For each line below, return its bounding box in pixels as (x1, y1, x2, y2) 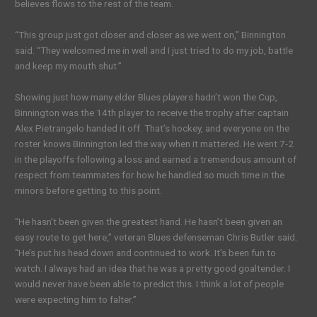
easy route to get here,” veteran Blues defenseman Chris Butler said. (15, 231, 298, 243)
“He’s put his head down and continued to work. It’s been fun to (15, 246, 277, 258)
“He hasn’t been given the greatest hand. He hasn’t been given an (15, 215, 283, 227)
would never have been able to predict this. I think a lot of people (15, 277, 284, 289)
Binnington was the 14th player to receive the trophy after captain (15, 106, 289, 118)
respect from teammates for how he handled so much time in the (15, 168, 285, 180)
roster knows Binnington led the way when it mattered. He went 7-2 (15, 137, 294, 149)
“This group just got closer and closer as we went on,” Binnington (15, 28, 287, 40)
